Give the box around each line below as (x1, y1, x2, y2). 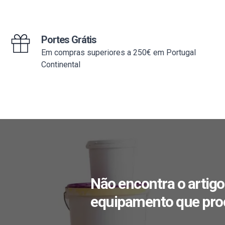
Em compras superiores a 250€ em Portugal (41, 48, 196, 57)
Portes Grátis (41, 34, 96, 46)
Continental (41, 60, 80, 69)
